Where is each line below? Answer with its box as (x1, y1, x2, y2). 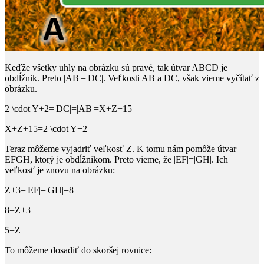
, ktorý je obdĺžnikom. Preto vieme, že (30, 154, 174, 164)
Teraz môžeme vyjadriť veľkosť (5, 143, 126, 154)
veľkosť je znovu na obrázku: (5, 164, 115, 175)
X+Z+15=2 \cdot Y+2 (5, 123, 87, 134)
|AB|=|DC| (64, 72, 103, 83)
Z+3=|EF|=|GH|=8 (5, 184, 74, 195)
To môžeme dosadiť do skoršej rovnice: (5, 245, 151, 255)
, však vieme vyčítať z (177, 72, 259, 83)
